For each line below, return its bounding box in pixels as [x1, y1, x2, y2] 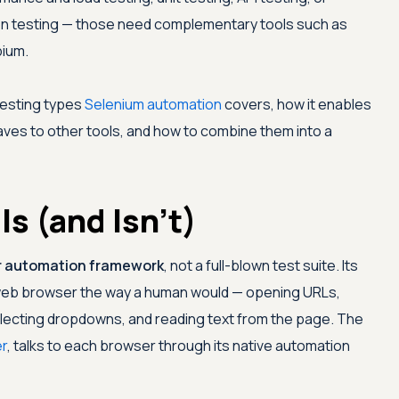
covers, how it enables [221, 94, 371, 114]
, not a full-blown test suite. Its [163, 256, 358, 275]
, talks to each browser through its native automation [6, 336, 350, 355]
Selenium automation [84, 94, 222, 114]
